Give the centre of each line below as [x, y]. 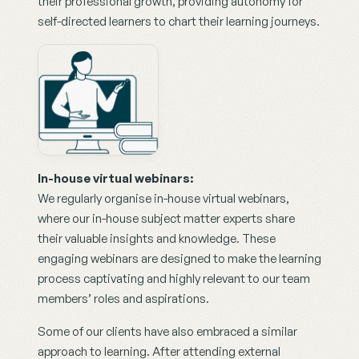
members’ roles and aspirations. [123, 299]
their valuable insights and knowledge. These [157, 239]
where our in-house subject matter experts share [166, 219]
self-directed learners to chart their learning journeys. [179, 21]
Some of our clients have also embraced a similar [167, 332]
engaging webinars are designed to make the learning [179, 259]
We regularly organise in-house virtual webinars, [163, 199]
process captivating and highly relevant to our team [174, 279]
